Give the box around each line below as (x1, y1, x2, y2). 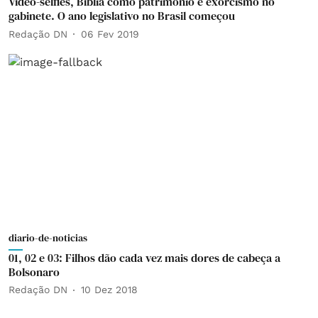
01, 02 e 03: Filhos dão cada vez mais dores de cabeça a (9, 249, 280, 265)
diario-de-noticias (9, 230, 87, 245)
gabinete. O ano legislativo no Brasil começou (9, 8, 235, 23)
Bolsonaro (9, 263, 60, 280)
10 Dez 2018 (81, 284, 138, 295)
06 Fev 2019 (81, 28, 139, 40)
